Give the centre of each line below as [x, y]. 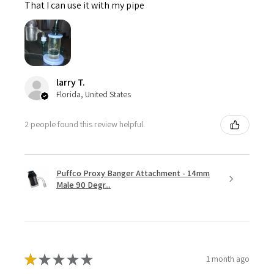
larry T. [71, 82]
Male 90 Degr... [83, 184]
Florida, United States [94, 94]
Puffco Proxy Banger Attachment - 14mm [133, 173]
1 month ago [228, 259]
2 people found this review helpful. [85, 124]
